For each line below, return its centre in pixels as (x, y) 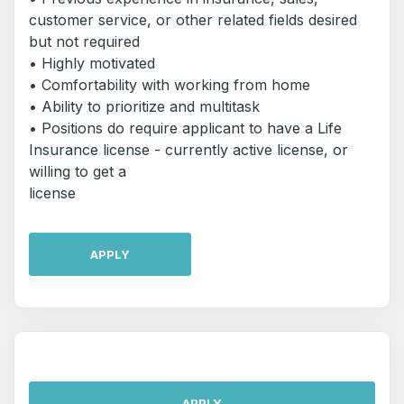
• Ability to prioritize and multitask (144, 106)
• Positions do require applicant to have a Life (185, 128)
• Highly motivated (92, 63)
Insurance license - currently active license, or (188, 150)
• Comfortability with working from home (170, 85)
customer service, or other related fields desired (193, 20)
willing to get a (78, 171)
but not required (84, 41)
